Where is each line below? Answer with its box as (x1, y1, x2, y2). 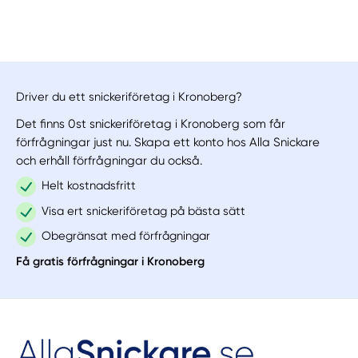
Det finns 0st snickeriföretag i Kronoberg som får (16, 116, 286, 131)
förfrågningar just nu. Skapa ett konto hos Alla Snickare (16, 134, 320, 149)
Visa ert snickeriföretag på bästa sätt (41, 203, 245, 218)
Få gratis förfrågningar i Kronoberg (16, 254, 205, 269)
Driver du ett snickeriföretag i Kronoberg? (16, 89, 243, 105)
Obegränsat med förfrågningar (41, 229, 210, 244)
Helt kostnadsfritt (41, 177, 136, 193)
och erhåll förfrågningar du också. (16, 153, 203, 168)
